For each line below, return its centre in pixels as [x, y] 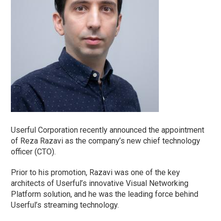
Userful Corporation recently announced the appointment [108, 130]
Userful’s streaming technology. [65, 205]
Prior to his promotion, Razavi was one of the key [96, 172]
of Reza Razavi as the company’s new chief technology [106, 141]
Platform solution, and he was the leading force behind [105, 194]
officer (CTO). [34, 151]
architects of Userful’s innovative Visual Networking [100, 183]
